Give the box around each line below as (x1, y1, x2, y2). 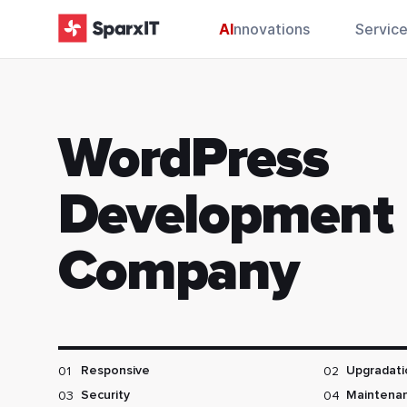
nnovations (233, 21, 310, 38)
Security (80, 389, 130, 402)
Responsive (80, 364, 150, 377)
